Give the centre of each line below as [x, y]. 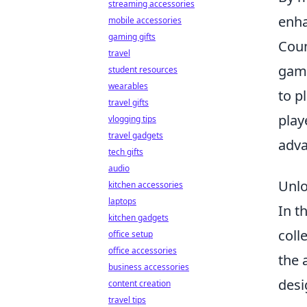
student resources [143, 70]
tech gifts [126, 152]
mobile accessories [145, 20]
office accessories [143, 250]
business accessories [149, 267]
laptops [122, 201]
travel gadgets [136, 135]
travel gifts [128, 102]
